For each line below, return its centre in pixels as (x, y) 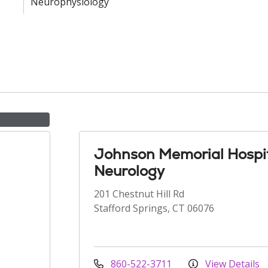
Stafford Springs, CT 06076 (154, 208)
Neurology (129, 171)
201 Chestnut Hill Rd (139, 194)
